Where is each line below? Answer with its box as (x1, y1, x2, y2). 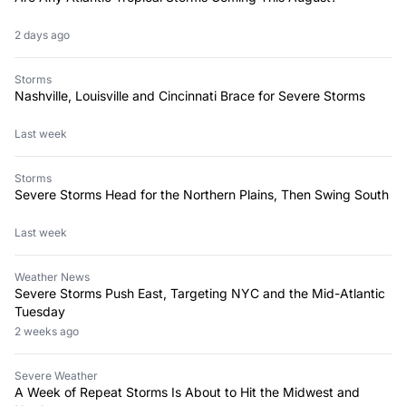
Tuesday (14, 303, 65, 319)
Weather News (14, 269, 90, 284)
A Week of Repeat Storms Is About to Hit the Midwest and (14, 383, 360, 400)
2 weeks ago (21, 324, 79, 338)
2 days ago (21, 27, 70, 42)
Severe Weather (14, 368, 98, 382)
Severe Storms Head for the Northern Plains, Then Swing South (14, 186, 389, 202)
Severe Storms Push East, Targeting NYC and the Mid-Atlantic (14, 285, 385, 301)
